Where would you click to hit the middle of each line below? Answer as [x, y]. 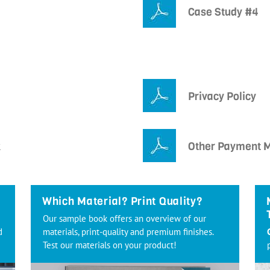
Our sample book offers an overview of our [124, 219]
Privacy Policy [222, 97]
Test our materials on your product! [110, 245]
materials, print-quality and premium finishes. [128, 232]
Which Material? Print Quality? [122, 202]
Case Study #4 [223, 12]
